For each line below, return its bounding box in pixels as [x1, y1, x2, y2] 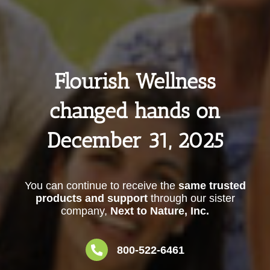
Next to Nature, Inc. [107, 205, 209, 218]
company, [61, 205, 107, 218]
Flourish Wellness [54, 69, 216, 95]
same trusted [178, 180, 246, 192]
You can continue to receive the [24, 180, 178, 192]
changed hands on [49, 98, 221, 124]
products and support [35, 192, 148, 205]
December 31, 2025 [46, 128, 224, 154]
